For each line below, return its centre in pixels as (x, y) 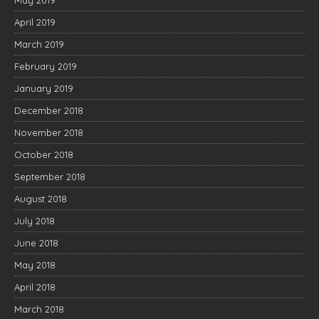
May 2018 (35, 265)
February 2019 (46, 66)
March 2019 (39, 44)
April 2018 (35, 287)
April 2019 (35, 22)
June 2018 (36, 243)
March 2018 (39, 309)
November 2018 (49, 132)
